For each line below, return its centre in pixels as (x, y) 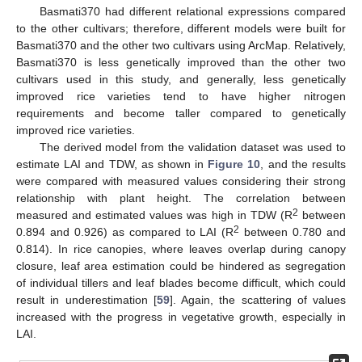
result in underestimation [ (86, 300)
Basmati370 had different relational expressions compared (192, 11)
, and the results (303, 164)
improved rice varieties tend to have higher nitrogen (181, 96)
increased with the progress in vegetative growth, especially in (181, 317)
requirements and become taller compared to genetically (181, 113)
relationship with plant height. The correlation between (181, 198)
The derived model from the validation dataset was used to (192, 147)
